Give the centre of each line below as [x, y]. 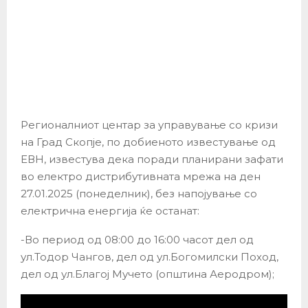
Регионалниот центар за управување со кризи [149, 125]
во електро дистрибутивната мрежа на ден [141, 177]
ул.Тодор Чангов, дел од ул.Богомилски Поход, [150, 257]
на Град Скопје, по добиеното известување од [148, 142]
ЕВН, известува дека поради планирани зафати [152, 159]
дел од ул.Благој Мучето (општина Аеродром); [147, 274]
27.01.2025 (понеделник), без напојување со [139, 194]
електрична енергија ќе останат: [110, 211]
